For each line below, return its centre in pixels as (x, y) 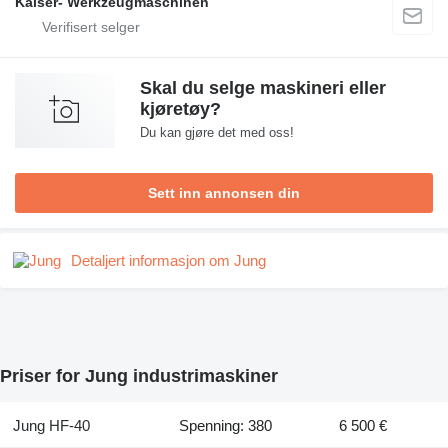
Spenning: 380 (226, 425)
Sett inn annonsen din (224, 192)
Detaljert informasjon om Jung (168, 260)
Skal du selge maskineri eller (263, 87)
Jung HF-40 (51, 425)
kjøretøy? (180, 108)
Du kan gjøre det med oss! (217, 132)
